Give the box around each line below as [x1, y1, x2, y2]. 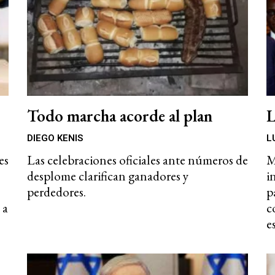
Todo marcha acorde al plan [27, 105, 212, 127]
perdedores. [27, 184, 86, 201]
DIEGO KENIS [27, 133, 83, 144]
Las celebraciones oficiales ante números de [27, 152, 248, 169]
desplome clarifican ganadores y [27, 168, 188, 185]
